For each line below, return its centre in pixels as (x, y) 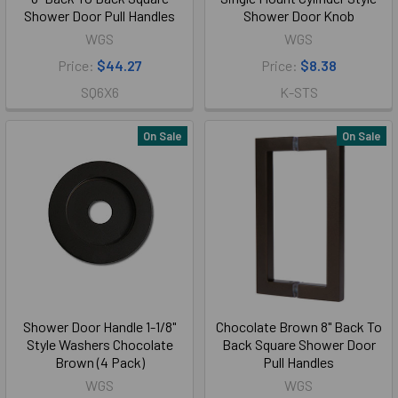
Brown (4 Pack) (99, 362)
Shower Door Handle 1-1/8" (99, 326)
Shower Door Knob (298, 16)
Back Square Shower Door (298, 344)
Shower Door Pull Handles (99, 16)
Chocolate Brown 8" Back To (298, 326)
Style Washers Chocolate (99, 344)
